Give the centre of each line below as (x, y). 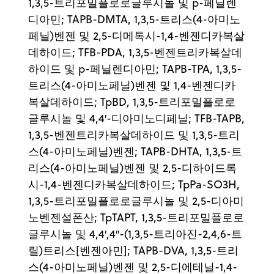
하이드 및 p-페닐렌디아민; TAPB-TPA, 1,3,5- (135, 68)
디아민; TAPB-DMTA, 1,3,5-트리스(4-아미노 (134, 19)
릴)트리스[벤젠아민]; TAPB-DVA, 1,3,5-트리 (133, 250)
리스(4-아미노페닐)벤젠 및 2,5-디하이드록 (132, 168)
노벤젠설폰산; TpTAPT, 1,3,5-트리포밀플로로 (136, 217)
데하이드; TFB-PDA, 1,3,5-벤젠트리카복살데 (135, 52)
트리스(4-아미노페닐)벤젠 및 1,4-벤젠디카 (132, 85)
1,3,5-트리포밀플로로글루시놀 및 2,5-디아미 (136, 201)
